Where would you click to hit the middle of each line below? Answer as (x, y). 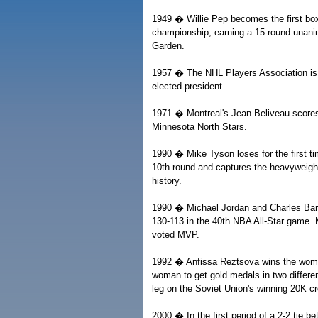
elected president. (188, 86)
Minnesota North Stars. (199, 127)
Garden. (168, 46)
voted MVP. (176, 235)
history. (167, 181)
